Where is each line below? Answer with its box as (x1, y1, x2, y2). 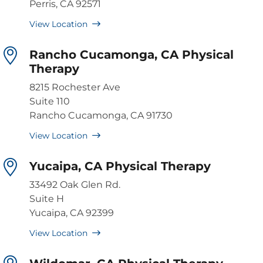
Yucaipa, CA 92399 (29, 207, 114, 219)
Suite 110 (29, 96, 70, 107)
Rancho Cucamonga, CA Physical (29, 48, 234, 62)
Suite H (29, 193, 64, 205)
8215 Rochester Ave (29, 82, 120, 93)
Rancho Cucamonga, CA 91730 (29, 110, 173, 122)
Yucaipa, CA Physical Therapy (29, 159, 211, 174)
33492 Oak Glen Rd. (29, 179, 120, 191)
